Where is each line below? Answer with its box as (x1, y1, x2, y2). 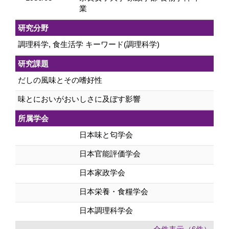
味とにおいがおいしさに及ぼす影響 (18, 95, 141, 103)
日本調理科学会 (79, 206, 133, 215)
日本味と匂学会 (79, 130, 133, 139)
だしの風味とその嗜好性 (18, 76, 102, 84)
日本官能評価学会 (79, 149, 141, 158)
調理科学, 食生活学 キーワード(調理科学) (18, 40, 159, 49)
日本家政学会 (79, 168, 125, 177)
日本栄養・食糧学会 (79, 187, 148, 196)
